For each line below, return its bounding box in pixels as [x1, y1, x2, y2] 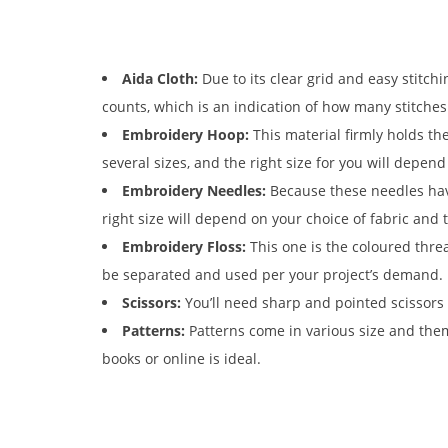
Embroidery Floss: [122, 236, 250, 256]
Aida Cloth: [122, 68, 202, 88]
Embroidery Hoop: [122, 124, 253, 144]
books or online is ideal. [102, 348, 261, 368]
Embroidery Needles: [122, 180, 270, 200]
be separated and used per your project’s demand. [102, 264, 443, 284]
